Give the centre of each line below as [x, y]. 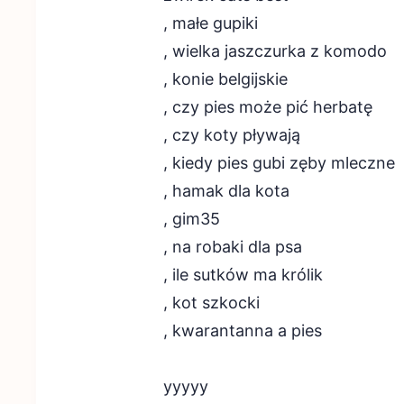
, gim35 [191, 219]
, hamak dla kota [226, 191]
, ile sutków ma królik [243, 275]
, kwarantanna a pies [242, 331]
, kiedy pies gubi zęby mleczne [279, 163]
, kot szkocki [211, 303]
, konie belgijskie [225, 79]
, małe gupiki [210, 23]
